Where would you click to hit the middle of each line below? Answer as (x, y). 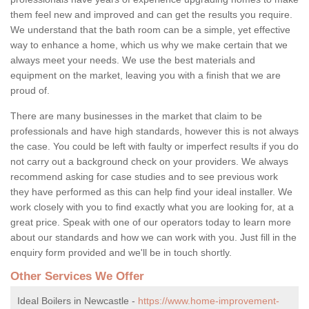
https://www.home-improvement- (209, 300)
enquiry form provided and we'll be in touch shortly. (122, 252)
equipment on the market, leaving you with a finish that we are (146, 75)
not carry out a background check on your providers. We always (149, 161)
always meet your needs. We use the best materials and (133, 60)
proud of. (30, 90)
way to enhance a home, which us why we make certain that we (149, 44)
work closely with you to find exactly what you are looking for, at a (152, 207)
